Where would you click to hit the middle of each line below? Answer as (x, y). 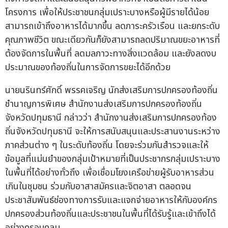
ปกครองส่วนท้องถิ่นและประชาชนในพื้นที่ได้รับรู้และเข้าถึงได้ (110, 214)
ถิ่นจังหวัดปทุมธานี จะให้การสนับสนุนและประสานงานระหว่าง (113, 132)
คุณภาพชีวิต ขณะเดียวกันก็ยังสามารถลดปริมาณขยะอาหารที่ (112, 40)
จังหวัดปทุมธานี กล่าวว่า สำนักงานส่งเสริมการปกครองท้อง (111, 118)
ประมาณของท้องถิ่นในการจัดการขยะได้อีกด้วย (88, 68)
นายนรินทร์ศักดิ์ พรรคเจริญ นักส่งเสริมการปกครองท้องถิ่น (111, 91)
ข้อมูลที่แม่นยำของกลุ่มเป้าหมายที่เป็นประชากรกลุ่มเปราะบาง (113, 159)
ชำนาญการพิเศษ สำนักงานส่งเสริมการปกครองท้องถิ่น (104, 104)
